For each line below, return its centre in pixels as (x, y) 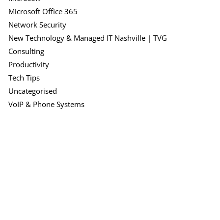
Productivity (28, 65)
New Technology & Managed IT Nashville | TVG (87, 38)
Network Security (37, 25)
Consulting (26, 51)
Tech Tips (24, 78)
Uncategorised (32, 91)
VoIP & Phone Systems (46, 104)
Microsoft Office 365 (43, 12)
